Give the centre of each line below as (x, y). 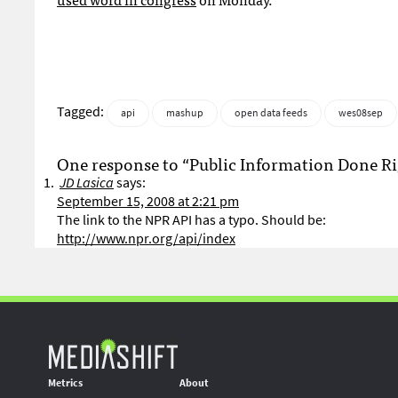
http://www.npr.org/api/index (146, 239)
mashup (185, 113)
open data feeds (271, 113)
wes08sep (361, 113)
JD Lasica (87, 183)
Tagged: (82, 111)
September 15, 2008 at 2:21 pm (148, 201)
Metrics (65, 383)
